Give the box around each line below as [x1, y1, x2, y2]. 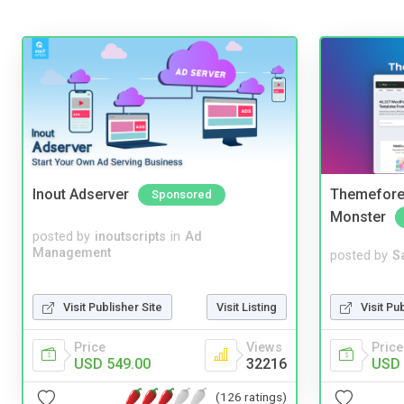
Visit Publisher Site [63, 299, 162, 314]
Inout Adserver [32, 186, 129, 204]
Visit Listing [216, 299, 277, 314]
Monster [330, 207, 386, 225]
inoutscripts [95, 228, 166, 244]
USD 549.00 [74, 354, 151, 372]
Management [32, 244, 111, 261]
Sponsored [151, 188, 212, 202]
